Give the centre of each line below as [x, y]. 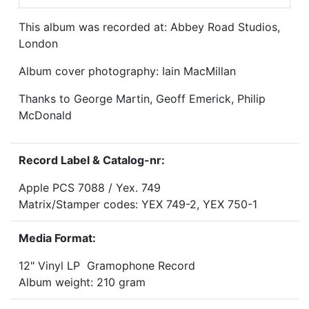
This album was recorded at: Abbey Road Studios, [149, 27]
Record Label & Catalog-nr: [92, 160]
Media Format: [57, 238]
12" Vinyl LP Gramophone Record [107, 266]
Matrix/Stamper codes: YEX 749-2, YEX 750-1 [138, 205]
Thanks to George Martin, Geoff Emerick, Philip [142, 99]
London [38, 44]
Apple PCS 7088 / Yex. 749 [90, 188]
